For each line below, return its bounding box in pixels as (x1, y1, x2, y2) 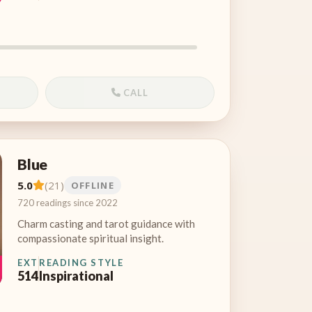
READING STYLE (39, 256, 124, 268)
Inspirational (39, 267, 114, 283)
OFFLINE (70, 178, 114, 192)
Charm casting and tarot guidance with (17, 217, 195, 230)
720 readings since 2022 (17, 196, 118, 208)
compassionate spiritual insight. (17, 231, 164, 244)
